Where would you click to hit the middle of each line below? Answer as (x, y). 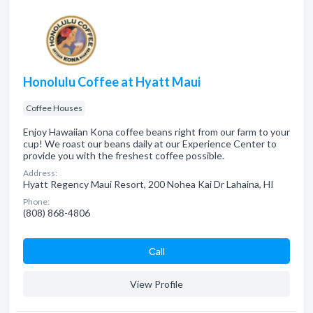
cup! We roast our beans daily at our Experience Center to (150, 144)
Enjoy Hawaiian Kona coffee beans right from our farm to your (156, 132)
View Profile (156, 284)
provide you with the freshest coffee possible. (124, 155)
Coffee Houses (54, 108)
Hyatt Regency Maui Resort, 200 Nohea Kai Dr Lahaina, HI (148, 184)
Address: (40, 173)
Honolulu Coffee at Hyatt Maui (112, 82)
